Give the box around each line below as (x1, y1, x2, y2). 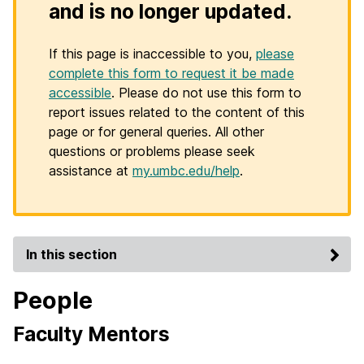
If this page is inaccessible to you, (49, 45, 256, 62)
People (13, 286, 93, 314)
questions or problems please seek (49, 143, 255, 159)
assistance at (49, 162, 132, 179)
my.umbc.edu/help (132, 162, 240, 179)
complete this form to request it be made (49, 65, 294, 81)
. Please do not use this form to (111, 84, 301, 101)
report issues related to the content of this (49, 104, 305, 120)
